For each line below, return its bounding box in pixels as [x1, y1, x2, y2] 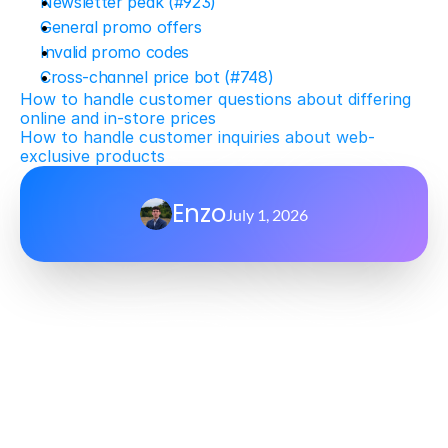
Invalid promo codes [40, 42, 189, 62]
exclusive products [20, 146, 165, 166]
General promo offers [40, 17, 202, 37]
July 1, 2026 [226, 204, 308, 224]
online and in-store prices [20, 108, 216, 128]
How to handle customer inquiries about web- [20, 127, 375, 147]
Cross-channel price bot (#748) [40, 67, 274, 87]
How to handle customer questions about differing [20, 89, 411, 109]
